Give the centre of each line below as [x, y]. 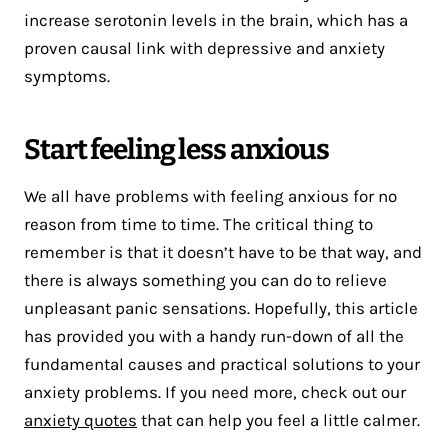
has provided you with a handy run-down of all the [214, 336]
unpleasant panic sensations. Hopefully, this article [221, 308]
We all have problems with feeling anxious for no [210, 196]
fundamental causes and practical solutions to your [222, 364]
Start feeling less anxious [176, 150]
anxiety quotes [80, 420]
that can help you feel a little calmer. [278, 420]
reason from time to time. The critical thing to [198, 224]
